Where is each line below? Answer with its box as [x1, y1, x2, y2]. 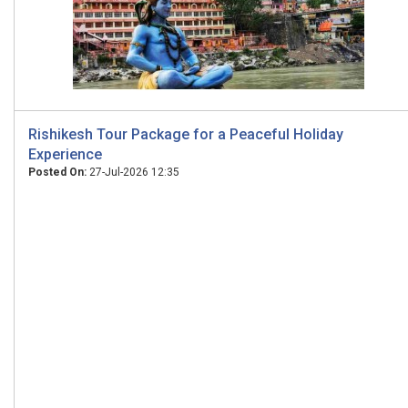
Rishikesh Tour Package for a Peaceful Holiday [28, 126, 343, 143]
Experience [28, 146, 102, 163]
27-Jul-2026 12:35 [87, 166, 179, 178]
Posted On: [28, 166, 87, 178]
